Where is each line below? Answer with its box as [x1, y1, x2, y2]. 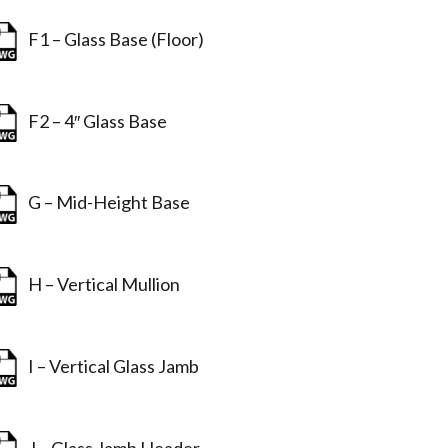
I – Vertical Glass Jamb [22, 354, 200, 377]
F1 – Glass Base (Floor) [22, 27, 205, 50]
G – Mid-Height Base [22, 191, 191, 214]
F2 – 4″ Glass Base [22, 109, 168, 132]
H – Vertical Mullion [22, 273, 181, 296]
